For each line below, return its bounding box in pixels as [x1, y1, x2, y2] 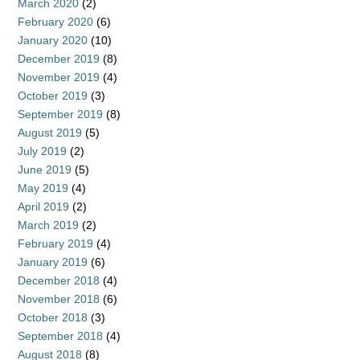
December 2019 [18, 52, 100, 66]
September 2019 [18, 108, 103, 121]
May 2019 [18, 182, 68, 195]
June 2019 [18, 163, 72, 177]
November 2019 [18, 71, 100, 84]
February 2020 [18, 15, 93, 29]
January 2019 [18, 256, 88, 269]
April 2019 [18, 200, 69, 214]
